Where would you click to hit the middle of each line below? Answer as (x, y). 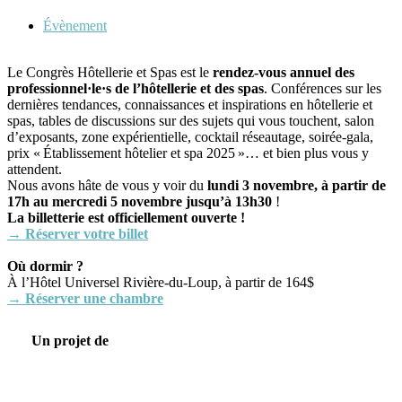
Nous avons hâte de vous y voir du (107, 185)
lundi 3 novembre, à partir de (297, 185)
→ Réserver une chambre (85, 298)
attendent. (35, 169)
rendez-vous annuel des (284, 72)
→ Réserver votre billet (78, 233)
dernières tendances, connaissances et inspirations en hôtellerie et (190, 104)
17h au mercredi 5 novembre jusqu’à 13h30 (140, 201)
